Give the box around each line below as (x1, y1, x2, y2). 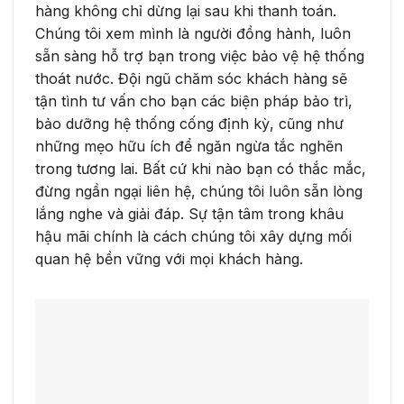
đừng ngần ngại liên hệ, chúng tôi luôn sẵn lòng (35, 182, 363, 201)
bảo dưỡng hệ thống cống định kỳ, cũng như (35, 115, 344, 133)
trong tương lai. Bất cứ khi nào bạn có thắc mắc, (35, 160, 366, 179)
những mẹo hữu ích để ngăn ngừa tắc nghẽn (35, 137, 343, 156)
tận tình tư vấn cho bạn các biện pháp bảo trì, (35, 92, 353, 111)
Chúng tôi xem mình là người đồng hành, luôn (35, 24, 351, 43)
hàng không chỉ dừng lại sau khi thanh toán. (35, 2, 336, 21)
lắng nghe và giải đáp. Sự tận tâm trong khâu (35, 205, 344, 224)
